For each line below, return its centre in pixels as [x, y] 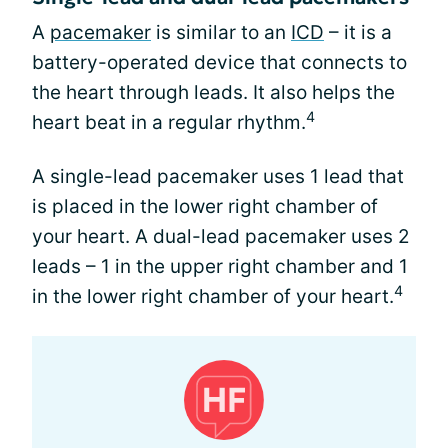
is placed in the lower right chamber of [205, 206]
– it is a [358, 32]
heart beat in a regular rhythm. [169, 122]
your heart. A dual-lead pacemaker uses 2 [221, 236]
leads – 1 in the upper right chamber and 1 [220, 266]
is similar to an [221, 32]
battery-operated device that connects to [219, 62]
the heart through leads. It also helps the [213, 92]
